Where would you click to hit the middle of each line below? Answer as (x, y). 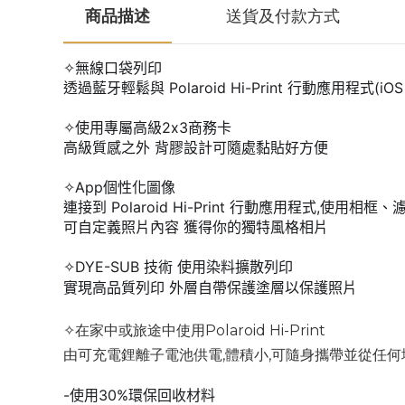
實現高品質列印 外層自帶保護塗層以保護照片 (210, 287)
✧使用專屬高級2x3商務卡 (147, 127)
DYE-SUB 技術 (126, 267)
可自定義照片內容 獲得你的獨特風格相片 (196, 227)
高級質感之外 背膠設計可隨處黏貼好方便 (196, 147)
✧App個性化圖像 (119, 187)
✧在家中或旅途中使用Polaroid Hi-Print (194, 330)
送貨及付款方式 (283, 15)
